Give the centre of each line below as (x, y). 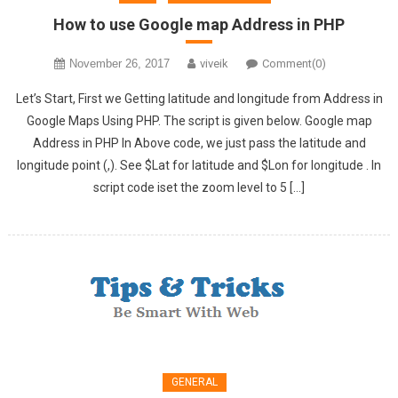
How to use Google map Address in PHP (199, 25)
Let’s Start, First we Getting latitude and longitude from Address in (199, 99)
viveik (214, 64)
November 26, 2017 (119, 64)
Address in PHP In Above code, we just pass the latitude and (199, 143)
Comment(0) (294, 64)
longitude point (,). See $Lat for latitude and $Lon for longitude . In (199, 166)
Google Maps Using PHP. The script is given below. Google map (199, 121)
